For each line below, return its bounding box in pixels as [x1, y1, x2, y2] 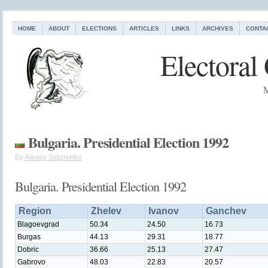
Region [19, 206, 51, 216]
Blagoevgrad [17, 220, 59, 229]
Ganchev [206, 206, 246, 216]
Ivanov [148, 206, 179, 216]
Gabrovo [17, 258, 45, 266]
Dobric [17, 245, 39, 254]
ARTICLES [129, 25, 159, 32]
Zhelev [91, 206, 121, 216]
